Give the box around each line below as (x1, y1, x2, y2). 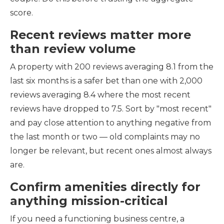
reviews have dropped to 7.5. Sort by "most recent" (10, 104, 211, 113)
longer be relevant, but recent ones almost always (10, 146, 211, 155)
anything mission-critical (10, 193, 167, 208)
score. (10, 8, 33, 17)
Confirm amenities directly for (10, 179, 200, 194)
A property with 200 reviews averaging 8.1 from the (10, 62, 213, 71)
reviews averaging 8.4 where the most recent (10, 90, 190, 99)
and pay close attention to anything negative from (10, 118, 211, 127)
